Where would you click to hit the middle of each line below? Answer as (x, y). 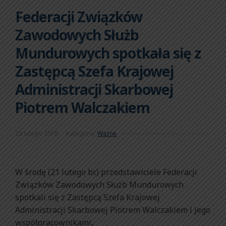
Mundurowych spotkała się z (108, 53)
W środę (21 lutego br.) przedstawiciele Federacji (106, 172)
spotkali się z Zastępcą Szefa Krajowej (88, 197)
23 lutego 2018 (37, 133)
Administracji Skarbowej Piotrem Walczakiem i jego (113, 210)
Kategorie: (82, 133)
